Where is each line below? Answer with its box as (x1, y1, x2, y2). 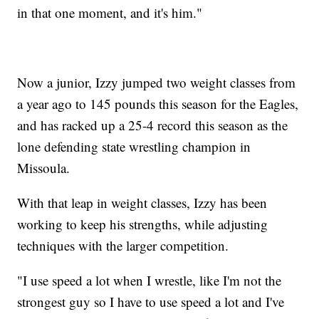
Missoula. (17, 158, 70, 177)
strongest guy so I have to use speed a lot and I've (17, 292, 285, 310)
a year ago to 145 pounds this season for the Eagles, (17, 94, 299, 113)
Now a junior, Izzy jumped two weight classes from (17, 73, 296, 91)
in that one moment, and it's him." (17, 3, 203, 21)
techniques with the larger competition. (17, 236, 229, 254)
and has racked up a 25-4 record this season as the (17, 115, 288, 134)
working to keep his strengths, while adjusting (17, 214, 268, 233)
